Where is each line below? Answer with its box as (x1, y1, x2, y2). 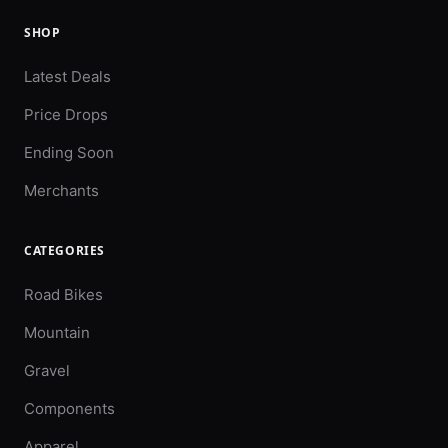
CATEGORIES (24, 241, 105, 259)
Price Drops (24, 104, 108, 124)
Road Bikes (24, 284, 103, 304)
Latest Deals (24, 66, 111, 86)
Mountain (24, 322, 90, 342)
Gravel (24, 360, 70, 380)
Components (24, 398, 115, 418)
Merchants (24, 180, 99, 200)
